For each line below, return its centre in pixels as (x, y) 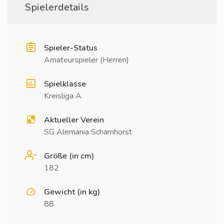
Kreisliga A (63, 96)
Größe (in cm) (69, 156)
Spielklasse (65, 84)
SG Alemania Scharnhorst (88, 132)
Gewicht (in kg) (72, 192)
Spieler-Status (71, 48)
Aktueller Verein (74, 120)
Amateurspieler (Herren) (86, 60)
